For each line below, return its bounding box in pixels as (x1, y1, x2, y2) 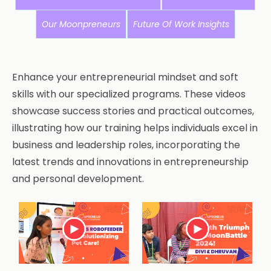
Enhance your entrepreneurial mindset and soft (12, 70, 238, 84)
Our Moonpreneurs (41, 18, 120, 30)
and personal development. (12, 171, 144, 186)
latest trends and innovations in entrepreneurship (12, 154, 249, 169)
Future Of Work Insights (132, 18, 229, 30)
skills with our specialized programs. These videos (12, 87, 246, 101)
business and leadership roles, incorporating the (12, 137, 240, 152)
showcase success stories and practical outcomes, (12, 103, 254, 118)
